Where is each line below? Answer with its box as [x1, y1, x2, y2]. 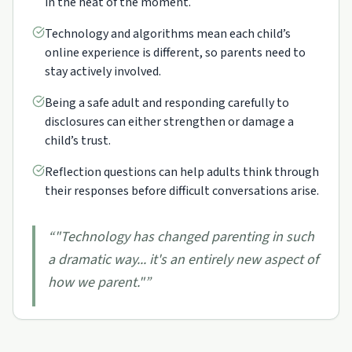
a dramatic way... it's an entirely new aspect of [48, 250, 318, 269]
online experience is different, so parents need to [45, 44, 306, 61]
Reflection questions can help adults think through [45, 163, 319, 181]
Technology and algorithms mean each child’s [45, 25, 291, 42]
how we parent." [48, 273, 145, 292]
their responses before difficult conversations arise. [45, 182, 319, 200]
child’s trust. [45, 132, 111, 149]
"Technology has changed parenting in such [54, 227, 314, 247]
